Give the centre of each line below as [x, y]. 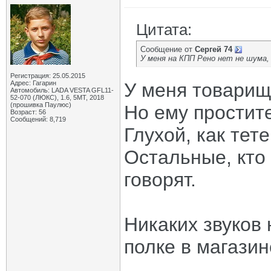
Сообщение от [168, 49]
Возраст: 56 [28, 112]
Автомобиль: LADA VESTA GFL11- [62, 90]
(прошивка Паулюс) [41, 105]
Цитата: [164, 30]
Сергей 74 [214, 49]
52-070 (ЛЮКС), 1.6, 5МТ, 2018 [57, 97]
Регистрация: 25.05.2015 [48, 76]
